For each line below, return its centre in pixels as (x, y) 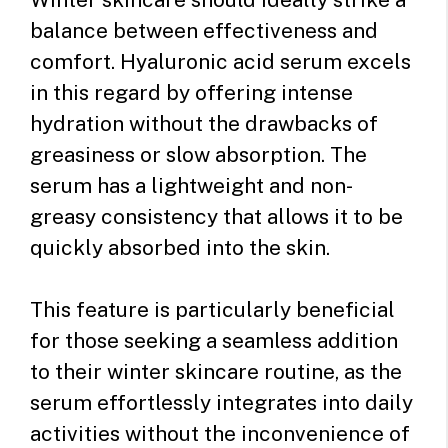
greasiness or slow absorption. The (198, 154)
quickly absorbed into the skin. (180, 247)
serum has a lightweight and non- (191, 185)
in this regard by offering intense (191, 92)
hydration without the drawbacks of (204, 123)
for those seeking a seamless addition (214, 341)
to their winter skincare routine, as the (216, 372)
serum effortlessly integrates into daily (221, 403)
